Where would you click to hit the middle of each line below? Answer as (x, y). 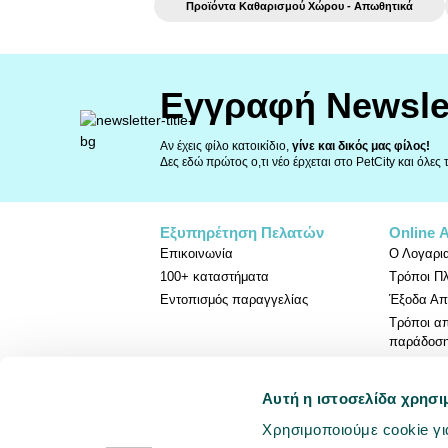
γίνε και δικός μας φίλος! (361, 146)
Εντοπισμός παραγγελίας (234, 299)
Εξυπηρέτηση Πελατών (242, 232)
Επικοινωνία (196, 253)
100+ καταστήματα (214, 276)
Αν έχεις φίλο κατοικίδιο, (226, 146)
